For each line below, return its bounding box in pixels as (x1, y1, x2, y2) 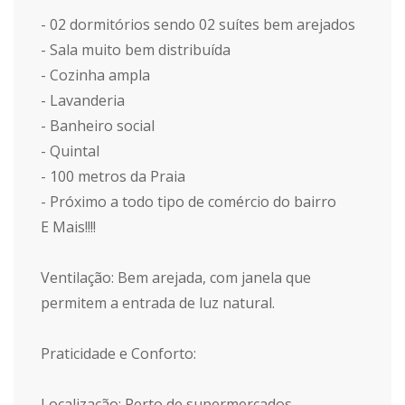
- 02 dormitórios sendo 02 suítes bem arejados (41, 14, 355, 34)
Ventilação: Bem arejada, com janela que (41, 268, 311, 287)
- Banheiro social (41, 116, 155, 136)
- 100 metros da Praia (41, 166, 185, 186)
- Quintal (41, 141, 99, 161)
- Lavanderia (41, 90, 125, 110)
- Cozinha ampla (41, 65, 150, 85)
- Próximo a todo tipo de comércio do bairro (41, 192, 336, 212)
